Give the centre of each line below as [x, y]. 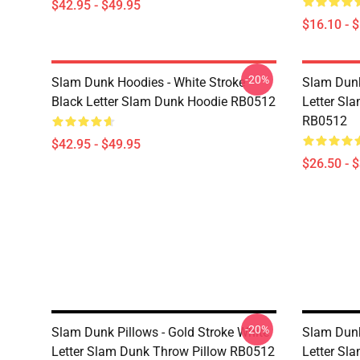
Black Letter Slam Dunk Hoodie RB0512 [164, 102]
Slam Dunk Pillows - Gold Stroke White [160, 332]
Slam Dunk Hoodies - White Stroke [148, 82]
